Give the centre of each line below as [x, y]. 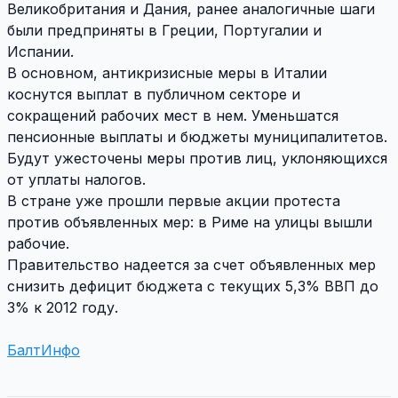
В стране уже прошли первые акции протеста [174, 201]
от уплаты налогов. [76, 180]
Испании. [40, 52]
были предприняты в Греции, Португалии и [164, 31]
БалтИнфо [44, 350]
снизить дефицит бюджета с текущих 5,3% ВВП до [193, 287]
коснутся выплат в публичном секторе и [154, 95]
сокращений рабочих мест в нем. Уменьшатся [173, 116]
